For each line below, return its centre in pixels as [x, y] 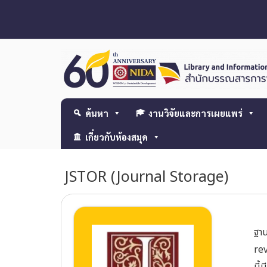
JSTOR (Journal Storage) [145, 177]
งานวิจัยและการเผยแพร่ [195, 113]
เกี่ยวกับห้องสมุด [117, 137]
